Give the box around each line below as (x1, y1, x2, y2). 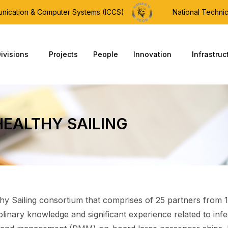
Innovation (133, 50, 172, 59)
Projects (49, 50, 78, 59)
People (93, 50, 119, 59)
